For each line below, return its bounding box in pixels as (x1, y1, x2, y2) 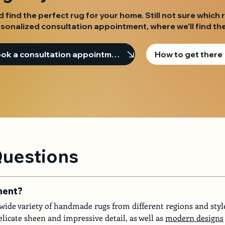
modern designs (165, 212, 224, 223)
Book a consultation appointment (111, 49, 120, 59)
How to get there (155, 49, 223, 59)
